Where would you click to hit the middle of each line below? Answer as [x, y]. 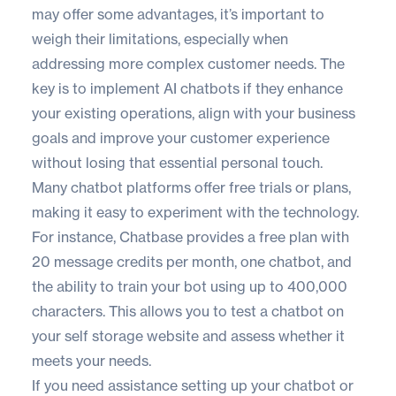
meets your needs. [91, 361]
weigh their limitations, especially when [160, 39]
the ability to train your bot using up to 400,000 [190, 287]
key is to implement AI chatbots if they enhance [187, 89]
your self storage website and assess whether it [188, 336]
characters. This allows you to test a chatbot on [188, 312]
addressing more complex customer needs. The [188, 64]
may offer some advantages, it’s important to [178, 15]
